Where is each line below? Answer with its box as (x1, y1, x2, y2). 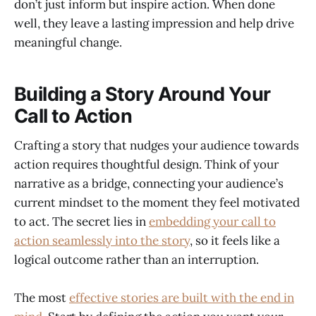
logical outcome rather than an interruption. (14, 252, 259, 268)
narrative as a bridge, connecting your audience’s (14, 176, 284, 192)
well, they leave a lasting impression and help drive (14, 16, 294, 32)
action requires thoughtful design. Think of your (14, 157, 279, 173)
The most (14, 290, 69, 306)
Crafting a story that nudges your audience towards (14, 138, 299, 154)
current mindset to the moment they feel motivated (14, 195, 300, 211)
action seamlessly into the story (14, 233, 190, 249)
